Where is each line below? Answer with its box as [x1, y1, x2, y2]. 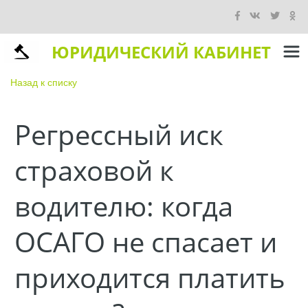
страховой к [14, 151, 174, 189]
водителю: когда [14, 187, 233, 225]
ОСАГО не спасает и [14, 223, 277, 261]
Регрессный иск [14, 115, 223, 153]
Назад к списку [10, 75, 77, 89]
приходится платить [14, 258, 285, 296]
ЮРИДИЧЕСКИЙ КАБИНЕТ [51, 40, 271, 63]
